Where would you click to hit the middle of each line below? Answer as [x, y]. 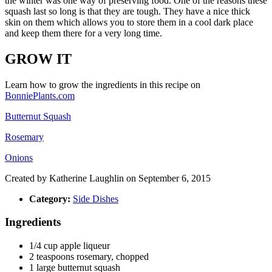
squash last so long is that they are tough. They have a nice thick [127, 11]
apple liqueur [85, 245]
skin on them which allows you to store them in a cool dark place [129, 22]
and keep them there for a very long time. [83, 33]
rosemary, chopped [113, 256]
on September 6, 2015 [167, 178]
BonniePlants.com [40, 95]
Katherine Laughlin [87, 178]
